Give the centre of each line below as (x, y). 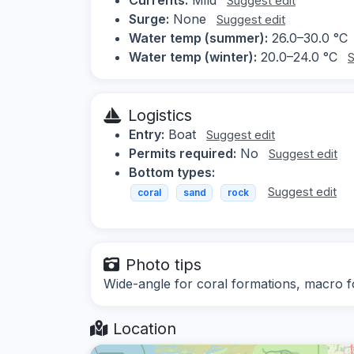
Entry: (147, 134)
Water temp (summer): (198, 38)
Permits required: (183, 153)
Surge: (149, 19)
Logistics (160, 115)
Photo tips (164, 265)
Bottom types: (172, 172)
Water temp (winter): (193, 56)
